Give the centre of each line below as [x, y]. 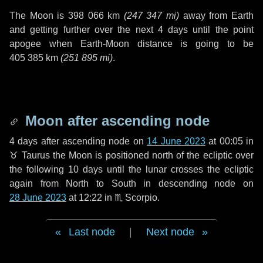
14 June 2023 [176, 141]
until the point [221, 30]
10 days [85, 169]
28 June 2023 [38, 198]
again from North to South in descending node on [131, 183]
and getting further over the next [84, 30]
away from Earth [217, 16]
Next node [170, 232]
